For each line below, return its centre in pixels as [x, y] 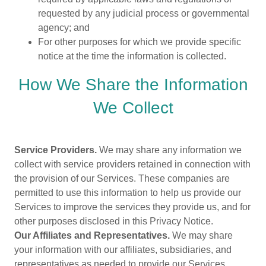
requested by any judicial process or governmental [144, 13]
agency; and [64, 28]
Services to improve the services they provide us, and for [132, 207]
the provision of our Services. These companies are [122, 178]
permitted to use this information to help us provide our [128, 193]
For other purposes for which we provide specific [140, 42]
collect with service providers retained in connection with [132, 164]
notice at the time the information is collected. [132, 56]
